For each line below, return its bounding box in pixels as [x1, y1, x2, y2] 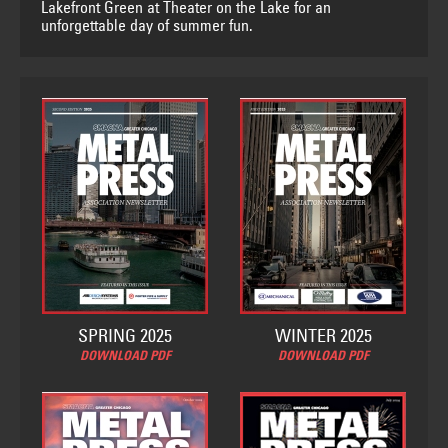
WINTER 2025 [274, 327, 372, 346]
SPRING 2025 [78, 327, 172, 346]
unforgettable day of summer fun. [41, 18, 254, 35]
